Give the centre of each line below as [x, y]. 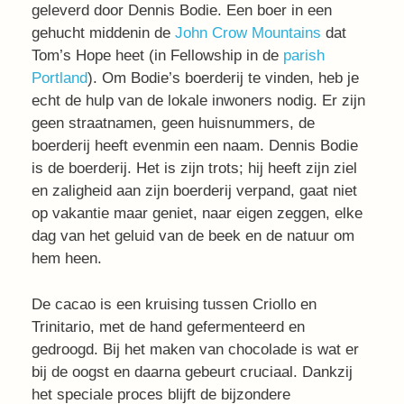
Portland [60, 78]
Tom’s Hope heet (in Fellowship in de [157, 55]
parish [304, 55]
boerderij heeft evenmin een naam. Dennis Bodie [195, 146]
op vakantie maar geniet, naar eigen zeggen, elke [197, 213]
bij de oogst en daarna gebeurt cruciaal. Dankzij [192, 372]
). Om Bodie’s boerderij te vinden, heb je [223, 78]
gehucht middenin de [103, 33]
